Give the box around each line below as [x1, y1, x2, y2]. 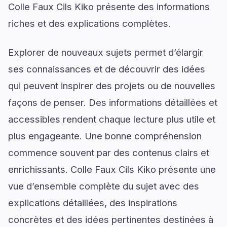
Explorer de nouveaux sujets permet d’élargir [8, 47, 203, 58]
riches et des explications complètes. [8, 18, 171, 29]
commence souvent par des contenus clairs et [8, 147, 209, 158]
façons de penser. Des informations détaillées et [8, 97, 217, 108]
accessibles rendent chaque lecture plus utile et [8, 113, 215, 125]
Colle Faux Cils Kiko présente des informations [8, 1, 210, 12]
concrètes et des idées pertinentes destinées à [8, 214, 213, 225]
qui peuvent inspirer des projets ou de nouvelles [8, 80, 215, 91]
